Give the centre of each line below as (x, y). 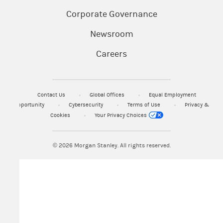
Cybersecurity (87, 105)
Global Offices (108, 95)
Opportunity (30, 105)
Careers (111, 54)
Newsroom (111, 34)
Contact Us (52, 95)
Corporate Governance (111, 14)
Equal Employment (172, 95)
